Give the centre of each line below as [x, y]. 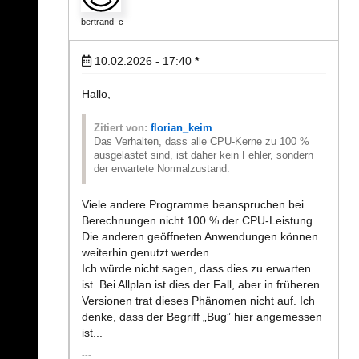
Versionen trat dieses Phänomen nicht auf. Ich [198, 301]
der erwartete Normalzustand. [162, 169]
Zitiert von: [122, 129]
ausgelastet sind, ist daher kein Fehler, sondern [204, 156]
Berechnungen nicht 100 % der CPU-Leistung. [199, 221]
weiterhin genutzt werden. [147, 253]
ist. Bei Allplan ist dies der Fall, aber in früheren [201, 285]
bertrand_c [102, 22]
